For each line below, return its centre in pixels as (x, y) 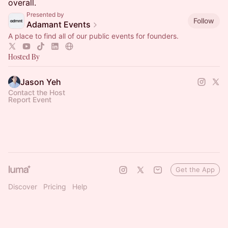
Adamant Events (59, 24)
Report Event (30, 99)
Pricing (55, 187)
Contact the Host (37, 92)
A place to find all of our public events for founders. (93, 36)
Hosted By (24, 57)
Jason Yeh (41, 82)
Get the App (195, 169)
